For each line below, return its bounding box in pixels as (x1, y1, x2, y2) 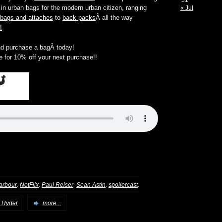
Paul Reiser (42, 181, 73, 188)
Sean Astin (76, 181, 106, 188)
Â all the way (96, 14, 133, 21)
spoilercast (109, 181, 138, 188)
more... (43, 199, 61, 207)
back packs (62, 14, 96, 21)
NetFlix (20, 181, 39, 188)
